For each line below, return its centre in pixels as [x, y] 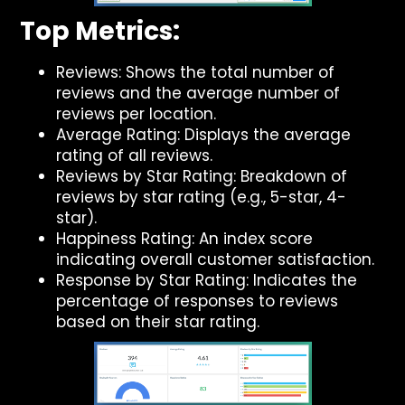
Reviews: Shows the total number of [196, 72]
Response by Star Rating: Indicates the [207, 280]
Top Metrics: [100, 31]
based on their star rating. [158, 322]
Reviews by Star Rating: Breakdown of [202, 176]
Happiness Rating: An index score [185, 239]
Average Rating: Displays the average [204, 135]
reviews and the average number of [198, 93]
